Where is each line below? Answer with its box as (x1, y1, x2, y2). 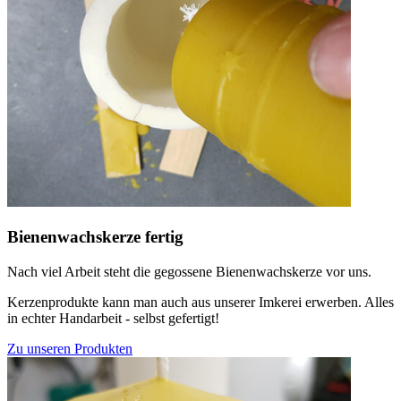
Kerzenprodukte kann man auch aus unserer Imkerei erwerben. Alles (7, 294, 394, 310)
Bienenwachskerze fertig (7, 227, 183, 247)
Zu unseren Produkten (7, 340, 132, 356)
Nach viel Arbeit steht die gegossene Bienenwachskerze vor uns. (7, 263, 371, 279)
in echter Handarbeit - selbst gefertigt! (7, 310, 219, 326)
